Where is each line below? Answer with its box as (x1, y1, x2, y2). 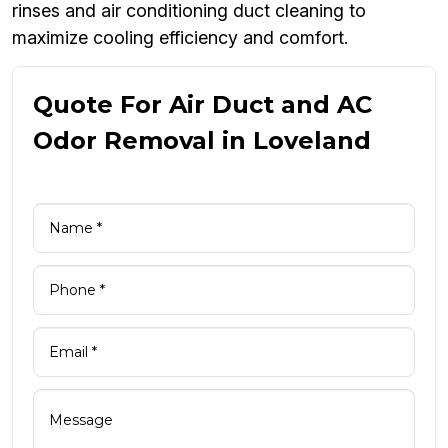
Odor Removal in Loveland (33, 126, 371, 156)
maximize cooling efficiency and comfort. (12, 27, 348, 49)
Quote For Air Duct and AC (33, 90, 372, 120)
